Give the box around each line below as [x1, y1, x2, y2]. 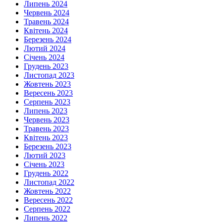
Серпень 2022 [24, 205, 70, 214]
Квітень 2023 [24, 133, 68, 142]
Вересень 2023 [24, 89, 73, 98]
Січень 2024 [24, 53, 64, 62]
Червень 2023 [24, 115, 69, 124]
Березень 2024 [24, 35, 71, 44]
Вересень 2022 [24, 196, 73, 205]
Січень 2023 [24, 160, 64, 169]
